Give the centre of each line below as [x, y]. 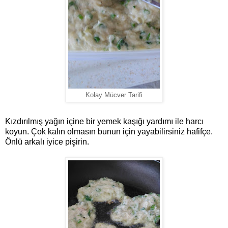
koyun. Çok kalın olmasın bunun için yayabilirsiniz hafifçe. [109, 132]
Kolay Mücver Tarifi [114, 95]
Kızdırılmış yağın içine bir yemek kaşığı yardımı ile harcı [104, 122]
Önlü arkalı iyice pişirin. [47, 142]
